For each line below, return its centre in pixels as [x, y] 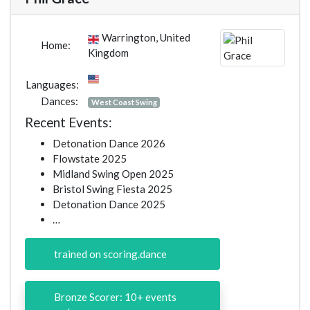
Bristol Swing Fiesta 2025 [112, 189]
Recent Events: [69, 122]
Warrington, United [146, 38]
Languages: [52, 85]
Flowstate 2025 [90, 159]
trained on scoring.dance [109, 254]
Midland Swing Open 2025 [113, 174]
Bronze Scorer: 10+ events [114, 297]
